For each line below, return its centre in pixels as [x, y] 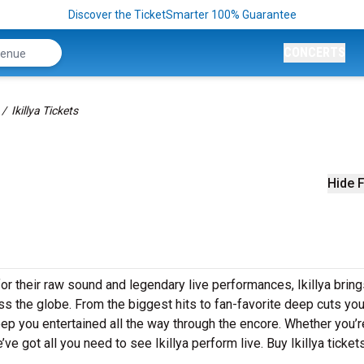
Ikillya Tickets [45, 110]
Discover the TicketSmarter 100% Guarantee [182, 15]
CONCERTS [314, 52]
